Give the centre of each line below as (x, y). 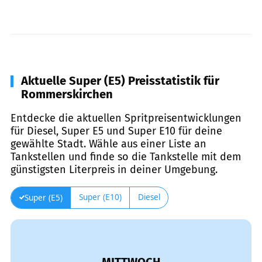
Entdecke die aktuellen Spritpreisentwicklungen (126, 118)
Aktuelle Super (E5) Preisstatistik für (120, 80)
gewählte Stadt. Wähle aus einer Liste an (108, 144)
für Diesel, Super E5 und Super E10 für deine (116, 131)
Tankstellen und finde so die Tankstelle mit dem (126, 156)
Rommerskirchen (67, 94)
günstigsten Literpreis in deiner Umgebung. (114, 169)
